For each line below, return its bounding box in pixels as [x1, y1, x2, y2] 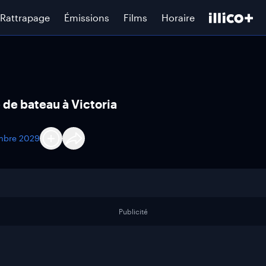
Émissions [64, 11, 109, 23]
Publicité [118, 207, 148, 216]
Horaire [161, 11, 195, 23]
